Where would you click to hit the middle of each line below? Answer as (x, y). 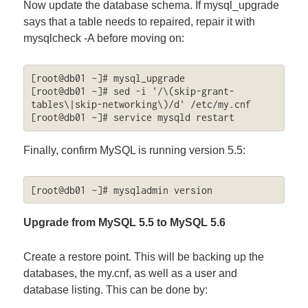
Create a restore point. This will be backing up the (144, 256)
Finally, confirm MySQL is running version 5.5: (135, 150)
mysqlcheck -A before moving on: (104, 38)
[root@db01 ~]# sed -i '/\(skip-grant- (132, 91)
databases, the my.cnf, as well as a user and (131, 273)
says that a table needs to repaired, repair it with (140, 22)
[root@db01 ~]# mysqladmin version (121, 190)
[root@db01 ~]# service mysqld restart (132, 118)
